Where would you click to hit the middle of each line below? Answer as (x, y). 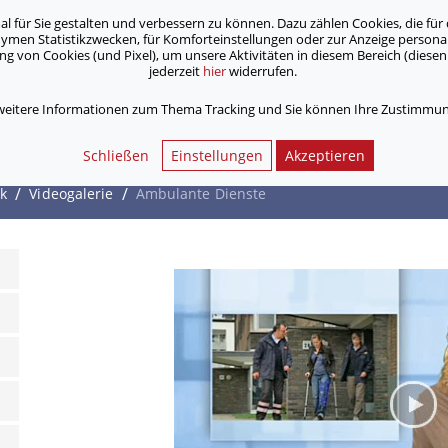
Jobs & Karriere (234, 75)
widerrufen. (262, 71)
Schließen (116, 155)
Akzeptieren (325, 155)
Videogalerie (71, 194)
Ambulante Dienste (201, 194)
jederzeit (175, 71)
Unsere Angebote (83, 75)
